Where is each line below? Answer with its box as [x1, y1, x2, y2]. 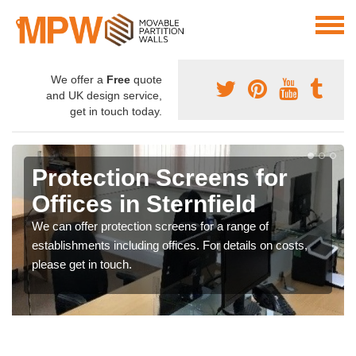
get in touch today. [70, 105, 162, 118]
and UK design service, [46, 89, 162, 103]
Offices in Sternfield [32, 191, 256, 218]
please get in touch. [32, 257, 132, 272]
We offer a [51, 73, 106, 87]
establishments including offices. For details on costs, [32, 238, 308, 253]
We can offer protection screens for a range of [32, 219, 269, 234]
